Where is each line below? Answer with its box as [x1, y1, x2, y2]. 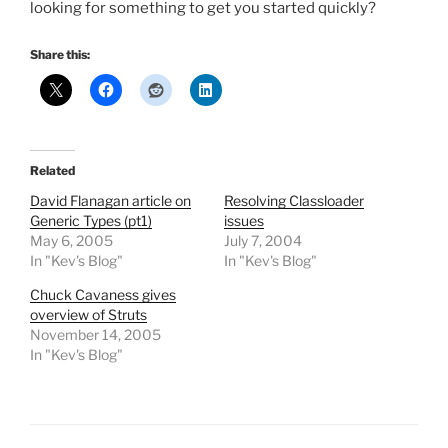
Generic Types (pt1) [30, 212, 152, 230]
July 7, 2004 [224, 232, 302, 250]
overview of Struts [30, 306, 147, 324]
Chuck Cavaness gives [30, 286, 176, 304]
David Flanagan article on [30, 192, 191, 210]
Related [30, 163, 75, 179]
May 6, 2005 [30, 232, 113, 250]
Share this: [30, 47, 90, 63]
